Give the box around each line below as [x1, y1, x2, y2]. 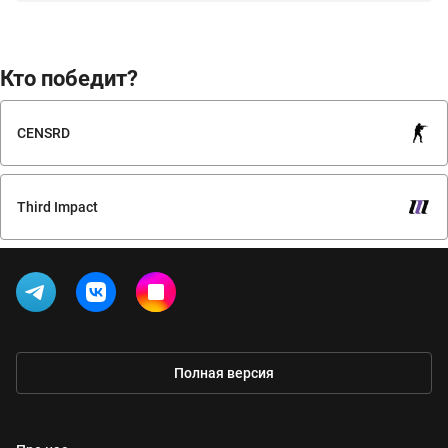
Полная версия [174, 364, 274, 381]
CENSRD [17, 124, 70, 141]
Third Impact [17, 198, 98, 215]
